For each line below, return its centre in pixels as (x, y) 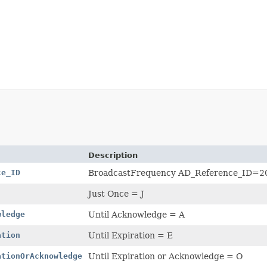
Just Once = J (116, 193)
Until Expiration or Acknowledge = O (165, 256)
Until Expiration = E (131, 235)
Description (113, 155)
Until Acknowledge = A (136, 214)
